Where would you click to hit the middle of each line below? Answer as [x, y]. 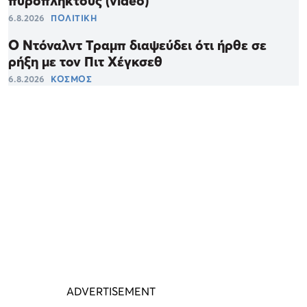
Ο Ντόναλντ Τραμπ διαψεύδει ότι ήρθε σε [137, 46]
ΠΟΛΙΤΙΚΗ [74, 18]
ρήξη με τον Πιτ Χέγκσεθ [85, 62]
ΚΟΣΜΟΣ [71, 79]
